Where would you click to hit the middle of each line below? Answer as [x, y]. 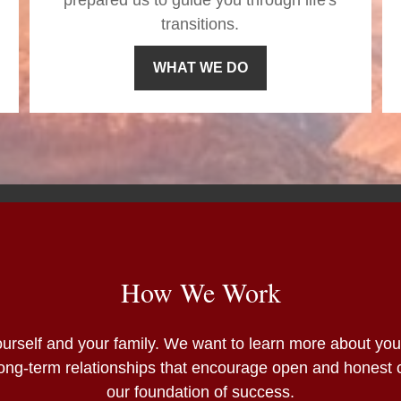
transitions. [200, 25]
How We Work [200, 292]
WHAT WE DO [200, 68]
